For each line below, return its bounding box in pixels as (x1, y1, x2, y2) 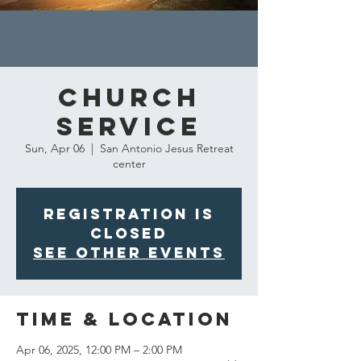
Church (57, 81, 201, 114)
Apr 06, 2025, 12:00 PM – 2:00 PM (16, 342, 182, 357)
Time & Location (16, 308, 233, 330)
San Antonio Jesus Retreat (99, 141, 234, 156)
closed (90, 224, 168, 243)
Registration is (44, 205, 214, 223)
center (112, 156, 146, 171)
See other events (33, 243, 225, 262)
